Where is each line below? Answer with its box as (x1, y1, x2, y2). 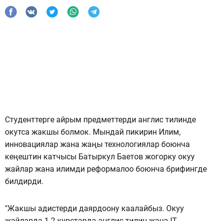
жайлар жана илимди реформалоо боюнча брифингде (5, 164, 207, 174)
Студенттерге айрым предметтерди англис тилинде (5, 114, 196, 124)
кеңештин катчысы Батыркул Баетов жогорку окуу (5, 151, 195, 161)
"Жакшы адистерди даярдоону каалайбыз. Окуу (5, 203, 184, 213)
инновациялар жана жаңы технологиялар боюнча (5, 139, 190, 149)
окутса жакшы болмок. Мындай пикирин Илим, (5, 127, 181, 137)
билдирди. (5, 176, 43, 186)
